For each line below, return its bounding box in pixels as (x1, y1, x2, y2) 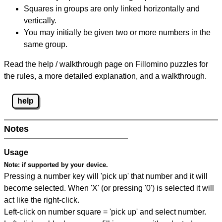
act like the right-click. (4, 196, 79, 205)
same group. (24, 40, 67, 49)
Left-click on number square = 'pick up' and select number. (4, 208, 206, 217)
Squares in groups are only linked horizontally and (24, 4, 200, 13)
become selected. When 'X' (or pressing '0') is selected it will (4, 184, 214, 193)
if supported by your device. (20, 161, 108, 169)
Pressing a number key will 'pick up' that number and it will (4, 172, 208, 181)
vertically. (24, 16, 56, 25)
